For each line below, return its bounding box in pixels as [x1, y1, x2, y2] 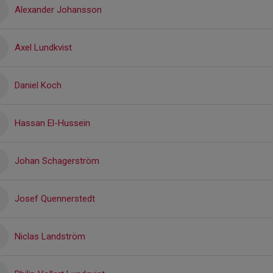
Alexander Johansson [15, 4, 102, 15]
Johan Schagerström [15, 155, 99, 166]
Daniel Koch [15, 79, 62, 91]
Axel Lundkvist [15, 41, 72, 53]
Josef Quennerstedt [15, 193, 95, 204]
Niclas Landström [15, 230, 85, 242]
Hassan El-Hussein [15, 117, 90, 129]
